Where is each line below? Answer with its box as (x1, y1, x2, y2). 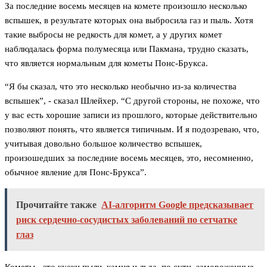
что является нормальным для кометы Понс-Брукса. (5, 58, 208, 69)
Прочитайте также (16, 200, 97, 210)
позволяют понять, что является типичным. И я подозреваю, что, (5, 125, 259, 135)
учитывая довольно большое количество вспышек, (5, 139, 202, 149)
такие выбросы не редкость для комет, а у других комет (5, 30, 222, 40)
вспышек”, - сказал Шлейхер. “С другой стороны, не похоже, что (5, 96, 260, 106)
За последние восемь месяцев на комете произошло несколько (5, 1, 247, 11)
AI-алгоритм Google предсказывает (101, 200, 253, 210)
